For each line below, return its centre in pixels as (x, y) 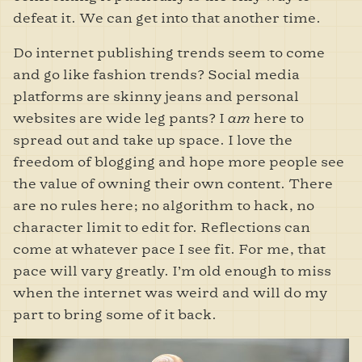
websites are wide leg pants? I (120, 118)
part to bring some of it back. (115, 314)
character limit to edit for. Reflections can (162, 227)
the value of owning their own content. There (173, 183)
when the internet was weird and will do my (170, 293)
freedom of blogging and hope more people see (179, 162)
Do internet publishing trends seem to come (169, 53)
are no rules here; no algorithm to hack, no (164, 205)
